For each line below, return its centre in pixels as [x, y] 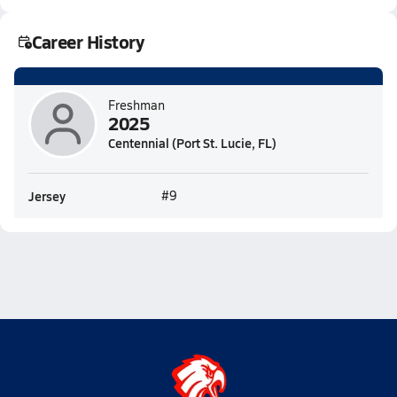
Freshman [136, 105]
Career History [88, 42]
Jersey [47, 196]
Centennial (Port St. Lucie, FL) [192, 143]
